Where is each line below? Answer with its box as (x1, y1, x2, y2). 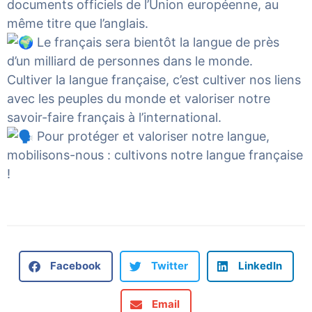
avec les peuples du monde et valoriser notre (7, 91, 270, 106)
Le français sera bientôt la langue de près (33, 34, 279, 49)
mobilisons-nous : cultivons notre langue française (7, 147, 303, 162)
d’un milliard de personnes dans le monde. (7, 53, 253, 68)
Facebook (49, 259, 101, 273)
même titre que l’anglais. (7, 15, 148, 31)
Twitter (150, 259, 188, 273)
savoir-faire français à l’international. (7, 109, 221, 125)
